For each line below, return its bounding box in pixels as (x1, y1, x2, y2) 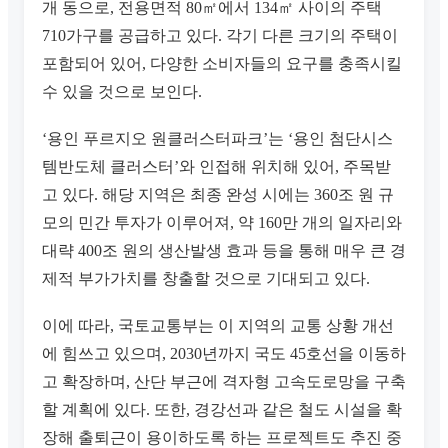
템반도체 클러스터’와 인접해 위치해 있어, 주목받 (42, 158, 391, 176)
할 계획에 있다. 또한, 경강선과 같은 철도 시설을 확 (42, 401, 402, 419)
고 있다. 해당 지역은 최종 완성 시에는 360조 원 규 (42, 186, 394, 204)
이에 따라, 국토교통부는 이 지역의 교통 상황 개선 (42, 317, 394, 335)
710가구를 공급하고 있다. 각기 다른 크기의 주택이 (42, 27, 398, 44)
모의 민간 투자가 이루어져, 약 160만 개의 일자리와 (42, 214, 402, 232)
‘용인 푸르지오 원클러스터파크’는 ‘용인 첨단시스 (42, 130, 393, 148)
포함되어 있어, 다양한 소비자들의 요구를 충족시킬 (42, 55, 402, 72)
